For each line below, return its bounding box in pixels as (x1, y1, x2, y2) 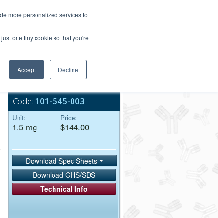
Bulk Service (35, 73, 69, 81)
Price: (60, 113, 77, 122)
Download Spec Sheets (26, 156, 99, 165)
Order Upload (82, 23, 114, 31)
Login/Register (73, 2, 112, 11)
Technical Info (40, 184, 88, 194)
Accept (18, 65, 36, 73)
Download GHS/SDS (33, 170, 96, 180)
